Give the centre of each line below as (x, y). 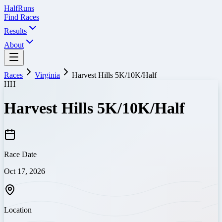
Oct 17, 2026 (25, 171)
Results (15, 31)
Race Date (20, 154)
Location (18, 210)
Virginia (47, 75)
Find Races (22, 17)
